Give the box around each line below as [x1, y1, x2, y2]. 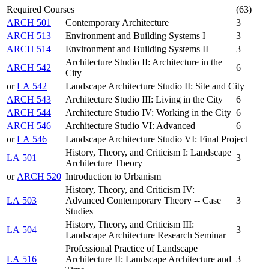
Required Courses [7, 4, 74, 15]
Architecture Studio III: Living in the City [65, 94, 223, 105]
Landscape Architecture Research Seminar [65, 230, 226, 241]
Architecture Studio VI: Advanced [65, 121, 195, 131]
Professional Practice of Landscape [65, 243, 198, 254]
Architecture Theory [65, 158, 142, 169]
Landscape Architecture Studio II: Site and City [65, 81, 244, 92]
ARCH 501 [7, 17, 51, 28]
